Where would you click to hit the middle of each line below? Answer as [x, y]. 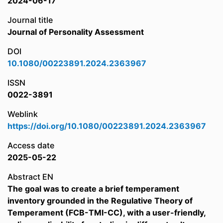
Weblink [23, 114]
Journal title [30, 20]
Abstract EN [30, 177]
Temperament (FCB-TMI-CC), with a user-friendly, [107, 213]
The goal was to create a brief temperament [93, 189]
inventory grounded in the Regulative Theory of [100, 201]
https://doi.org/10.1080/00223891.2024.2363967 [107, 126]
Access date [31, 145]
